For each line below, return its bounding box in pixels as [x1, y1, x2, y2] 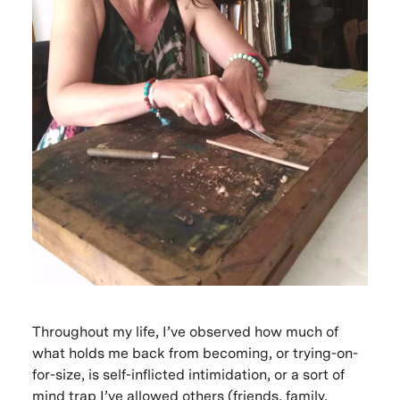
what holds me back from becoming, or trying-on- [31, 344, 358, 362]
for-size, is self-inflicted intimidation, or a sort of [31, 365, 345, 383]
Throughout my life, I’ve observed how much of [31, 322, 338, 340]
